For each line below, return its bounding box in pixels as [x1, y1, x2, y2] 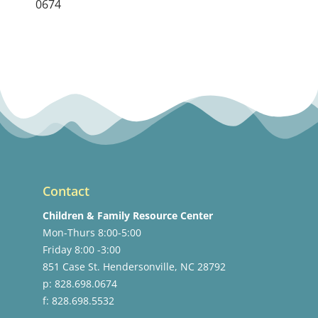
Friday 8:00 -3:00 [43, 243, 121, 257]
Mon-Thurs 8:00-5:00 [43, 226, 141, 240]
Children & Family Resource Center [43, 209, 213, 223]
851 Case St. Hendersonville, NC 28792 [43, 260, 226, 274]
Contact [43, 182, 89, 200]
